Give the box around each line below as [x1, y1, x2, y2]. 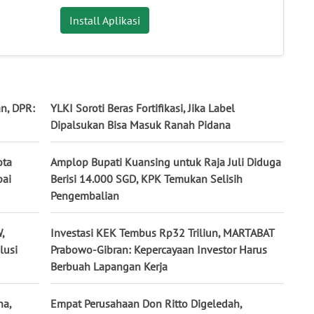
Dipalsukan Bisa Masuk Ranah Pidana [50, 117, 231, 132]
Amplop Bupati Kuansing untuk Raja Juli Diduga [50, 154, 281, 169]
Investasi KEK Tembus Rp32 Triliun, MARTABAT [50, 225, 274, 240]
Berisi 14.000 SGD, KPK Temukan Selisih [50, 171, 243, 186]
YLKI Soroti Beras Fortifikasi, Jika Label [50, 100, 235, 115]
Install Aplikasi [69, 13, 140, 28]
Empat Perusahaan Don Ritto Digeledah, [50, 296, 242, 310]
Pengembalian [50, 188, 119, 203]
